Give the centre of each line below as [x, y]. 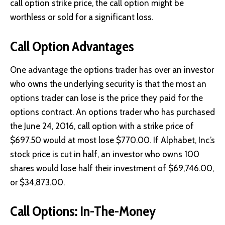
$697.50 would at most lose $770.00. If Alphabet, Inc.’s [113, 140]
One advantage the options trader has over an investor [112, 70]
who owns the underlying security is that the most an [108, 84]
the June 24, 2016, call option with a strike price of [102, 126]
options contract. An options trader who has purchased [113, 112]
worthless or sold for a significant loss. [82, 17]
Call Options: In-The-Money [83, 211]
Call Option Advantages [72, 46]
